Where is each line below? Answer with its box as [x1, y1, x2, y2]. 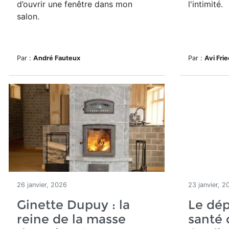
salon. [17, 11, 39, 21]
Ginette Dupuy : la [17, 197, 130, 212]
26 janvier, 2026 [17, 181, 67, 189]
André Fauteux [33, 54, 80, 62]
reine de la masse [17, 212, 126, 226]
